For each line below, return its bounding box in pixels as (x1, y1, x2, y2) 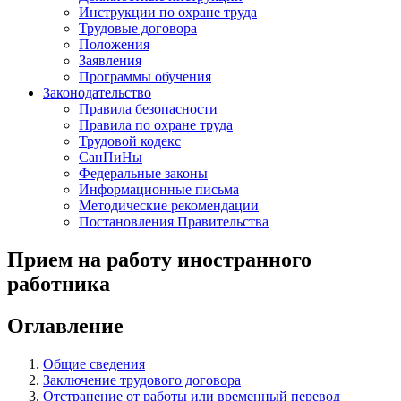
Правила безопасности (79, 100, 218, 116)
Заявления (79, 52, 141, 68)
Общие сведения (43, 355, 145, 371)
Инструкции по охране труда (79, 4, 257, 20)
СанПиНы (79, 149, 142, 165)
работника (7, 271, 110, 295)
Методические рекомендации (79, 197, 259, 213)
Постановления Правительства (79, 213, 269, 229)
